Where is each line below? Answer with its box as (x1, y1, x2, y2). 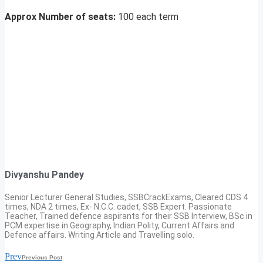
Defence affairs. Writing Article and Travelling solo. (5, 230, 194, 240)
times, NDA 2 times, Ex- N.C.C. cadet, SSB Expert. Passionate (5, 202, 232, 212)
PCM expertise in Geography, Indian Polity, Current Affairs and (5, 221, 234, 231)
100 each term (118, 11, 178, 22)
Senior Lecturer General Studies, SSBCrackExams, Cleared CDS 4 (5, 193, 248, 203)
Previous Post (22, 254, 62, 261)
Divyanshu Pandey (5, 169, 84, 181)
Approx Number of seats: (5, 11, 118, 22)
